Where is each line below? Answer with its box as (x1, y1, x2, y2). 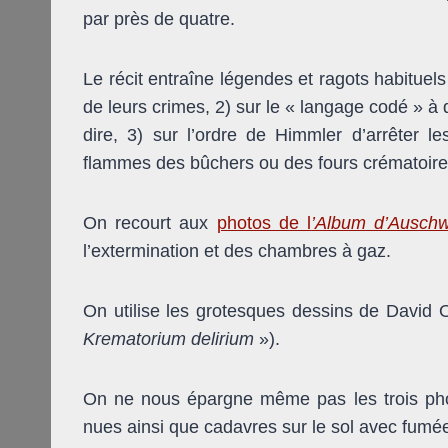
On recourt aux (83, 212, 217, 233)
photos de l (216, 212, 312, 233)
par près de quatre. (83, 8, 235, 29)
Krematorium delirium (83, 328, 259, 349)
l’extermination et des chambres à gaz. (83, 240, 391, 261)
